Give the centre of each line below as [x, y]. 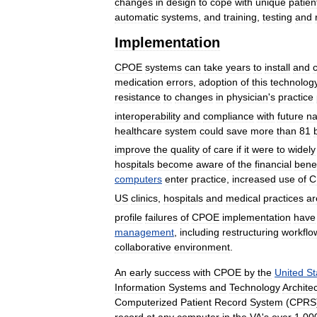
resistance [138, 97]
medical [243, 198]
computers [138, 179]
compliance [229, 116]
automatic [137, 17]
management [144, 232]
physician [247, 97]
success [172, 272]
